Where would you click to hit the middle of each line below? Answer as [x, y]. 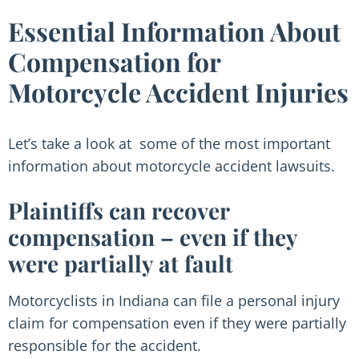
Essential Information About [174, 31]
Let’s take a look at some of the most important [169, 143]
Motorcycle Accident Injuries [178, 92]
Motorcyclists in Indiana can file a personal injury [174, 301]
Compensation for [114, 61]
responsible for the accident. [105, 345]
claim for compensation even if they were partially [177, 323]
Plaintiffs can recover [119, 210]
